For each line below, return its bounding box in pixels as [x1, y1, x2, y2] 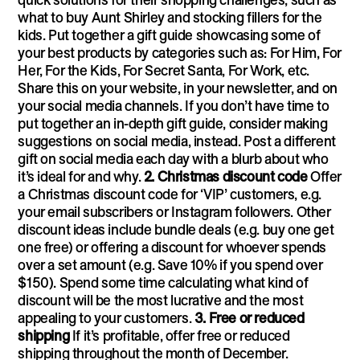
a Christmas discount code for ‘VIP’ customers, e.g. [18, 186, 321, 202]
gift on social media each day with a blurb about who [18, 150, 329, 166]
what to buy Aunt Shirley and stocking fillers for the [18, 9, 322, 25]
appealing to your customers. [18, 309, 194, 325]
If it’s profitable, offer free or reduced [69, 327, 290, 343]
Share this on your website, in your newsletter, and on [18, 80, 337, 96]
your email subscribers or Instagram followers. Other [18, 203, 331, 219]
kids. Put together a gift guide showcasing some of [18, 27, 321, 43]
